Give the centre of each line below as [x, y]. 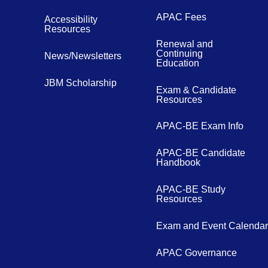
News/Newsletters [83, 56]
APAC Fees [181, 17]
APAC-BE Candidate [200, 153]
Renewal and [184, 44]
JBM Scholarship [81, 83]
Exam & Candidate [196, 90]
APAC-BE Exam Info [200, 126]
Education [177, 63]
